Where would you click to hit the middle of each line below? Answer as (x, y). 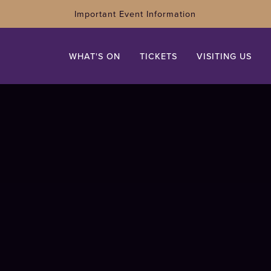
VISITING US (224, 56)
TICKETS (159, 56)
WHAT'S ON (95, 56)
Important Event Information (135, 14)
